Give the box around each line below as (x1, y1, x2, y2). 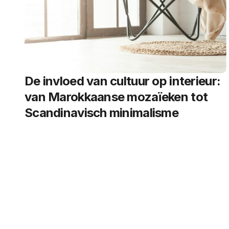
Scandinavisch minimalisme (25, 105, 178, 120)
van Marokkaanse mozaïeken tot (25, 89, 208, 104)
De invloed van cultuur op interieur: (25, 74, 221, 88)
